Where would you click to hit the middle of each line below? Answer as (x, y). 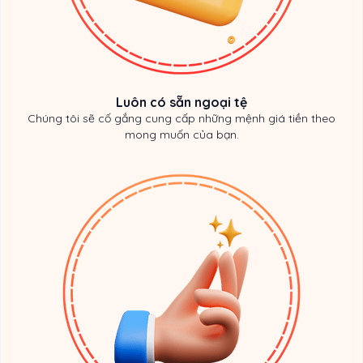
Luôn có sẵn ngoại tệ (181, 102)
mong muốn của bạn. (181, 134)
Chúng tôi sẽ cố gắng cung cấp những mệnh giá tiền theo (181, 118)
